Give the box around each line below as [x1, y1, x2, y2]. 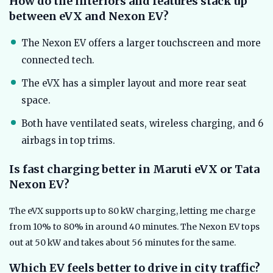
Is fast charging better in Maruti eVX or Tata [9, 162, 260, 177]
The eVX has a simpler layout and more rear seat [21, 77, 247, 90]
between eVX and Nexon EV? [9, 9, 169, 24]
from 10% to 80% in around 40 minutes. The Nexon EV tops [9, 221, 260, 233]
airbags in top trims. [21, 135, 115, 147]
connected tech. [21, 54, 94, 66]
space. [21, 94, 51, 107]
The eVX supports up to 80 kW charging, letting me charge [9, 205, 255, 217]
